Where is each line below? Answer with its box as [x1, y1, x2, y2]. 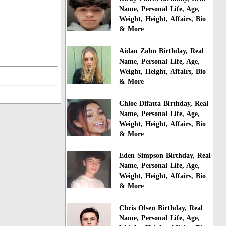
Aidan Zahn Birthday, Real [119, 47, 204, 55]
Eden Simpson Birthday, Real [119, 152, 211, 160]
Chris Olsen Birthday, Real [119, 204, 203, 212]
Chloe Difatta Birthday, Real [119, 99, 209, 107]
